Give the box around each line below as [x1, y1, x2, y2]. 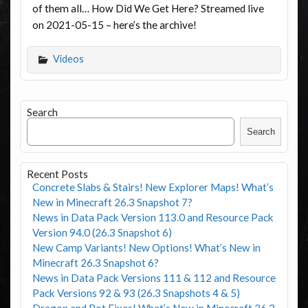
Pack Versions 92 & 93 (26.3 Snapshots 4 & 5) [32, 286, 240, 299]
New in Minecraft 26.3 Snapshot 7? [32, 195, 192, 208]
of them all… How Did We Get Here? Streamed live [32, 1, 264, 14]
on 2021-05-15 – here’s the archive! [32, 18, 197, 31]
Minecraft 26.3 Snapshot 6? [32, 256, 159, 269]
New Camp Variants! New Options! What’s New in [32, 241, 261, 254]
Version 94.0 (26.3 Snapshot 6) [32, 225, 172, 239]
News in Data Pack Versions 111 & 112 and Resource [32, 271, 276, 284]
